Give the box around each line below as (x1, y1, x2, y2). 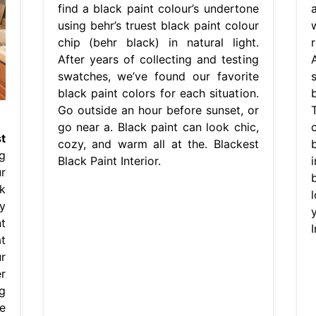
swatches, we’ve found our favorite (57, 68, 259, 83)
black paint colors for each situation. (57, 85, 259, 100)
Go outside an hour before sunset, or (57, 102, 259, 117)
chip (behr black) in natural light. (57, 35, 259, 49)
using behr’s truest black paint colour (57, 18, 259, 32)
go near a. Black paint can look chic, (57, 119, 259, 134)
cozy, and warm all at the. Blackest (57, 136, 259, 151)
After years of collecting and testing (57, 51, 259, 66)
